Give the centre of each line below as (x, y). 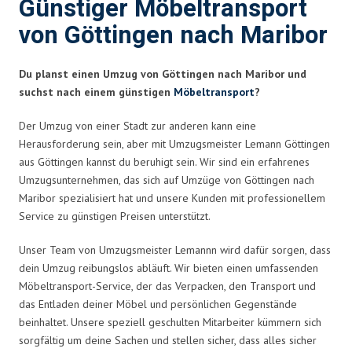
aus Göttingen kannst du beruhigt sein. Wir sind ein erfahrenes (164, 161)
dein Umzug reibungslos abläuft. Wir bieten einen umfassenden (169, 268)
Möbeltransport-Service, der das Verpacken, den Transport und (167, 286)
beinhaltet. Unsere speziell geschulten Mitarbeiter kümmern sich (170, 322)
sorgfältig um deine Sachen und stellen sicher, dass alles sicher (168, 340)
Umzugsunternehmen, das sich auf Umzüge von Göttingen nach (167, 180)
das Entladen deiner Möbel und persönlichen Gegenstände (158, 304)
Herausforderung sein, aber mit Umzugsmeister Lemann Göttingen (174, 143)
